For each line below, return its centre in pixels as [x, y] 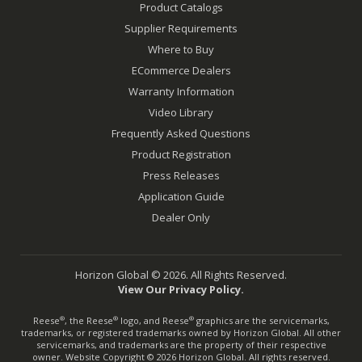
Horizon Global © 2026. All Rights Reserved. [181, 274]
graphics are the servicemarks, [261, 320]
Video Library [181, 112]
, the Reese [88, 320]
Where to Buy [181, 49]
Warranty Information [181, 91]
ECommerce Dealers [181, 70]
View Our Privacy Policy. [181, 289]
